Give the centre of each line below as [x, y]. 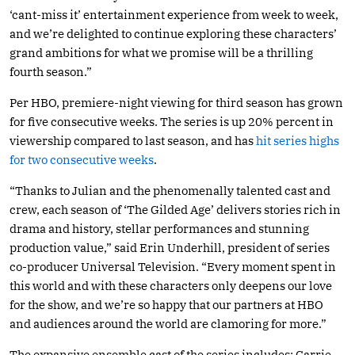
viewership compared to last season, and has [133, 140]
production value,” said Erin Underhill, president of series [170, 247]
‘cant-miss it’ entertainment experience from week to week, [174, 14]
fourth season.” [51, 71]
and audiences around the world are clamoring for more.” [168, 323]
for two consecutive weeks [82, 159]
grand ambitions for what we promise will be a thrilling [161, 52]
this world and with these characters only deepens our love [171, 285]
